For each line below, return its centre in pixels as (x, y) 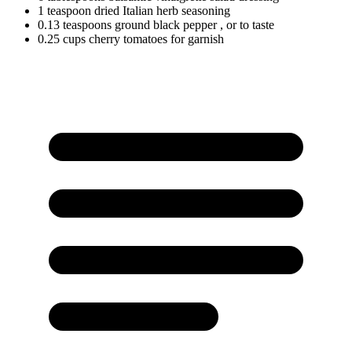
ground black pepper (166, 24)
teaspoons (87, 24)
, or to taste (247, 24)
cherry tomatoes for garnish (155, 38)
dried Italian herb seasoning (161, 10)
